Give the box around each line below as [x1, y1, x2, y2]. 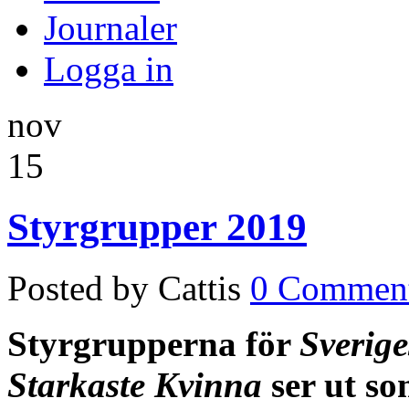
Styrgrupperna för [7, 323, 299, 363]
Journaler [44, 7, 177, 47]
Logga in [44, 48, 173, 89]
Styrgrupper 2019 [7, 204, 307, 248]
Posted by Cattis [7, 267, 241, 308]
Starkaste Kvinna [7, 364, 262, 404]
